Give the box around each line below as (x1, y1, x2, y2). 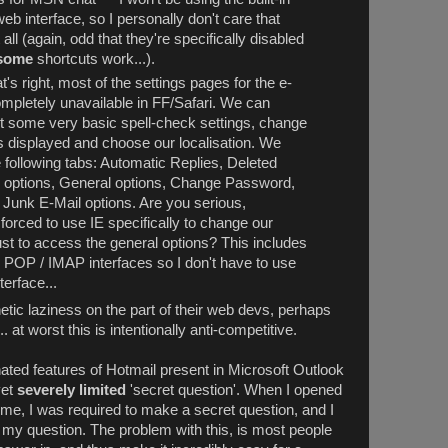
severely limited (17, 381, 126, 398)
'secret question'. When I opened (126, 381, 342, 398)
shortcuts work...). (33, 50, 156, 67)
